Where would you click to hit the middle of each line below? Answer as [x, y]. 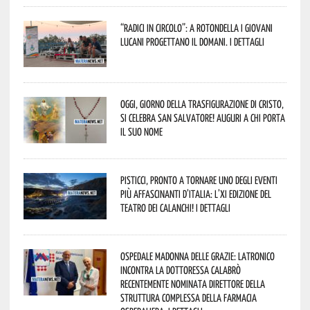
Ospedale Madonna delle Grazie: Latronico [197, 256]
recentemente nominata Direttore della [192, 283]
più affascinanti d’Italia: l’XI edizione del [195, 193]
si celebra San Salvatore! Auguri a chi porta [202, 117]
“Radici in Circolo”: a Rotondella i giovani [196, 27]
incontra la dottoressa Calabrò [180, 270]
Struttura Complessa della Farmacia [188, 297]
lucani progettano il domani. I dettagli [192, 41]
